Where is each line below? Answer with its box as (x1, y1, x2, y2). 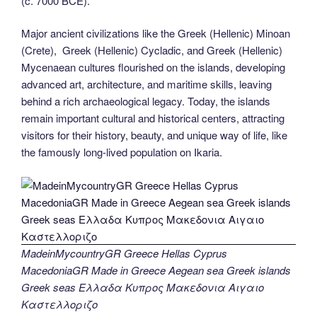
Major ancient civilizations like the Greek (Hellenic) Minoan (21, 25, 293, 41)
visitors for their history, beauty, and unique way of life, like (21, 127, 287, 143)
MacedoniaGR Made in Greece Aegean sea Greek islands (21, 262, 291, 277)
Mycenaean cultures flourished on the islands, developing (21, 59, 285, 75)
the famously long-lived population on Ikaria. (21, 144, 225, 160)
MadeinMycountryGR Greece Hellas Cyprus (21, 245, 227, 260)
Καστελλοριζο (21, 296, 98, 311)
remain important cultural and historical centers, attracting (21, 110, 284, 126)
